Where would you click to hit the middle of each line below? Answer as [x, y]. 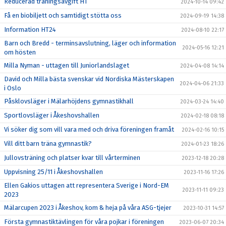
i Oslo [13, 88]
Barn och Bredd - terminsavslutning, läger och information [90, 43]
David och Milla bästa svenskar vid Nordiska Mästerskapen [89, 79]
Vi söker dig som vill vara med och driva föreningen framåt [89, 129]
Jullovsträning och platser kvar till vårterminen [72, 158]
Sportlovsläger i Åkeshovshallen [52, 115]
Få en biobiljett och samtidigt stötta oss [63, 15]
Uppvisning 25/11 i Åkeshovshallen [53, 172]
